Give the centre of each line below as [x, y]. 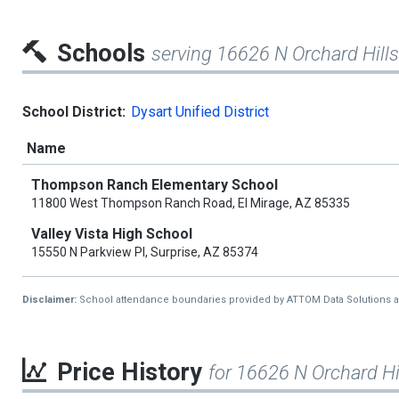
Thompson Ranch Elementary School [155, 185]
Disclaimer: [51, 300]
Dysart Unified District [200, 112]
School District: [74, 112]
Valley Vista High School [112, 234]
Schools [104, 54]
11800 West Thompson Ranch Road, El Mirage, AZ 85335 [191, 204]
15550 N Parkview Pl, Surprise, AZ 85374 [145, 252]
